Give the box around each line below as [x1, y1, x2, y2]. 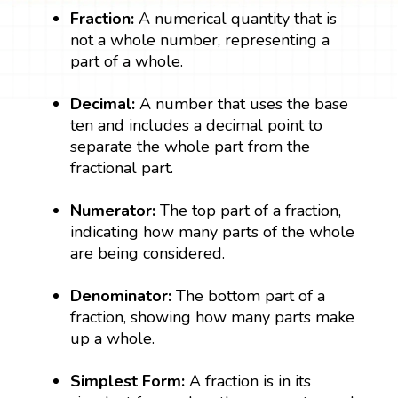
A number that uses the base [139, 92, 349, 115]
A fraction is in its [189, 370, 312, 392]
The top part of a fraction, [160, 199, 342, 221]
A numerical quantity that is [139, 7, 338, 29]
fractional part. [70, 156, 174, 179]
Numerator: [70, 199, 161, 221]
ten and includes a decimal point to [70, 114, 323, 136]
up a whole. [70, 327, 155, 349]
